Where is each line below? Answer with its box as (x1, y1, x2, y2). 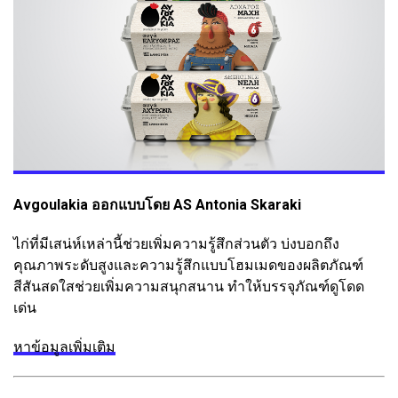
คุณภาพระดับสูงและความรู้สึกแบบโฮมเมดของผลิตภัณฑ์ (13, 257, 363, 275)
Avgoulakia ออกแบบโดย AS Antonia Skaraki (13, 196, 301, 214)
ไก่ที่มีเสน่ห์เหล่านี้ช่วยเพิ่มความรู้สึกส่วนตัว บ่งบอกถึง (13, 235, 339, 253)
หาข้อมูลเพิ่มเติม (13, 338, 115, 356)
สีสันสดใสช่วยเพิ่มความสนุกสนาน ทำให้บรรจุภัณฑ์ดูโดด (13, 278, 364, 296)
